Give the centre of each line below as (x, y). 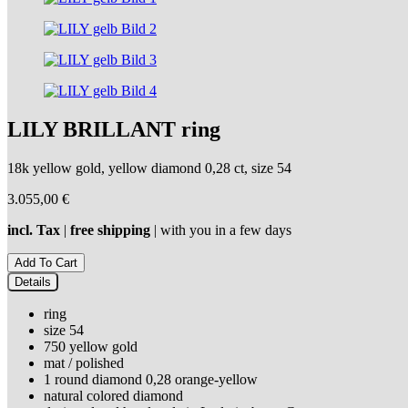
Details (33, 281)
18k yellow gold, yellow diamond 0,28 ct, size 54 (149, 168)
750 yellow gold (91, 346)
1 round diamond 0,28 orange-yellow (151, 379)
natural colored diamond (113, 395)
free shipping (110, 229)
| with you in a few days (221, 229)
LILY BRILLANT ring (114, 129)
